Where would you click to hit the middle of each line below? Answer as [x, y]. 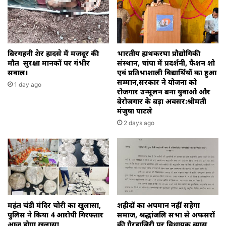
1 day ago [28, 84]
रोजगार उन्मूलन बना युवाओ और [164, 91]
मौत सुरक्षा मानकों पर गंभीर [49, 63]
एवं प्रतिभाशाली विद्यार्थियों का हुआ [167, 72]
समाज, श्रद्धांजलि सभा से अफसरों [166, 215]
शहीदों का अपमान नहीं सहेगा [158, 205]
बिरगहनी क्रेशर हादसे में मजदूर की [53, 53]
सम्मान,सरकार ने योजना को [157, 82]
